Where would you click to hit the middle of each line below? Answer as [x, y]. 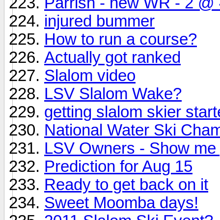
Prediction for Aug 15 [118, 166]
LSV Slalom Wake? [113, 94]
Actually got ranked [112, 57]
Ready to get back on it [126, 184]
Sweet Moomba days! [121, 203]
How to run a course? [121, 39]
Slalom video [90, 75]
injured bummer [99, 21]
